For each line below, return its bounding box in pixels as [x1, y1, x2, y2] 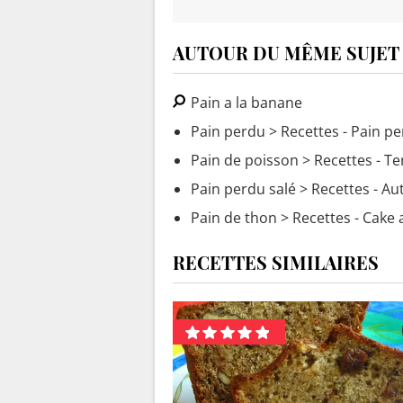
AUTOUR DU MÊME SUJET [173, 40, 399, 66]
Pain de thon [191, 208, 277, 228]
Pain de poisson [191, 150, 299, 171]
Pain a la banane [187, 93, 302, 113]
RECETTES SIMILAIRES [173, 250, 379, 275]
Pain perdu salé [191, 179, 296, 200]
